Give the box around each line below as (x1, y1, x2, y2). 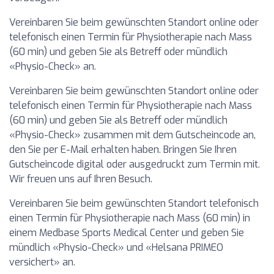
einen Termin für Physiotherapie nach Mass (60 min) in (9, 212, 250, 224)
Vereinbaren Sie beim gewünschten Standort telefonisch (9, 197, 259, 210)
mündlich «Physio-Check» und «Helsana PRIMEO (9, 241, 223, 254)
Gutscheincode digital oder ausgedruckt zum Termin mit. (9, 158, 260, 171)
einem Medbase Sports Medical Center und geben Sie (9, 226, 244, 239)
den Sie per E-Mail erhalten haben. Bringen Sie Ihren (9, 143, 237, 156)
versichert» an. (9, 256, 78, 268)
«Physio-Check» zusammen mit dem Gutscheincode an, (9, 128, 256, 141)
